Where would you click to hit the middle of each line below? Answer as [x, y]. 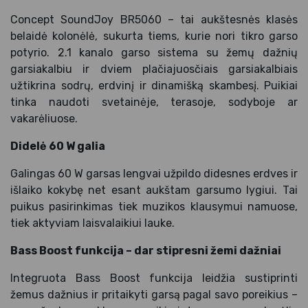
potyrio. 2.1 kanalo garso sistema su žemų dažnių [154, 52]
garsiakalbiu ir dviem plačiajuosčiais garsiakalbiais [154, 69]
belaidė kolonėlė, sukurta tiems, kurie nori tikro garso [154, 36]
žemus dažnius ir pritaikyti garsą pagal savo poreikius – [154, 294]
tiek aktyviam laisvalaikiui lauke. [92, 223]
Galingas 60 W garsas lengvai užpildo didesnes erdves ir [154, 173]
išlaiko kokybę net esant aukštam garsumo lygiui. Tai [154, 190]
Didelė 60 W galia [58, 146]
